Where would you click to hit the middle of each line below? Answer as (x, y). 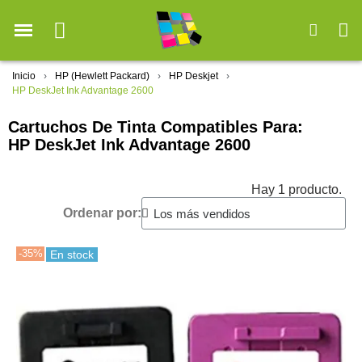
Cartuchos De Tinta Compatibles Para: (156, 127)
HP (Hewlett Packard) (102, 76)
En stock (72, 255)
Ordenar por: (102, 213)
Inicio (24, 76)
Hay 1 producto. (297, 190)
